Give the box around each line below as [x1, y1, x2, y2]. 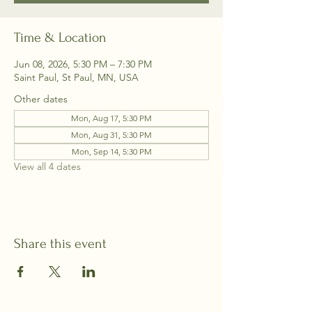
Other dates [14, 93, 68, 105]
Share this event [14, 236, 107, 251]
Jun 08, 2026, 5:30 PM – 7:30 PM [14, 58, 152, 70]
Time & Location [14, 30, 107, 45]
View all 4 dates [14, 160, 81, 173]
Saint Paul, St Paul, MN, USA [14, 71, 139, 84]
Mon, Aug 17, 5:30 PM [71, 113, 152, 123]
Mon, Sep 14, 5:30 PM [71, 146, 152, 157]
